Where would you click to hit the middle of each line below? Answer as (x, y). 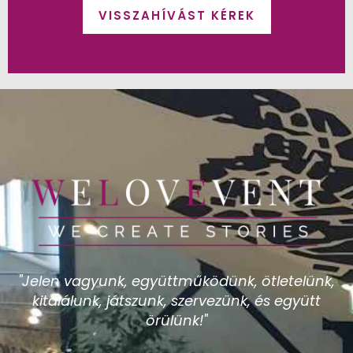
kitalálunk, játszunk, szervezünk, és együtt (176, 301)
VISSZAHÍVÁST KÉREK (176, 15)
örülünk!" (176, 321)
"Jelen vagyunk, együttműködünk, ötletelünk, (176, 281)
